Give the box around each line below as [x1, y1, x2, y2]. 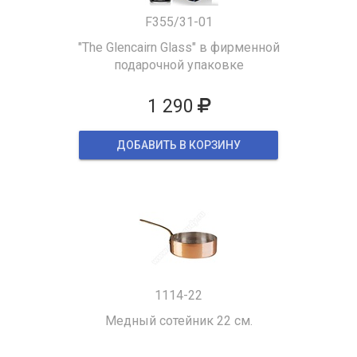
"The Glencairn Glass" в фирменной [77, 40, 280, 55]
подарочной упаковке [113, 57, 244, 73]
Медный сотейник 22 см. [104, 313, 253, 328]
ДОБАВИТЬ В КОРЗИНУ [116, 139, 241, 151]
